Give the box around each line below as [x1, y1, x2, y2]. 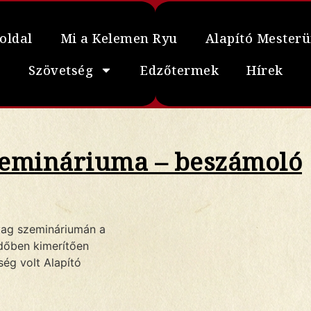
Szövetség [28, 61, 93, 78]
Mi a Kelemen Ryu [60, 29, 178, 47]
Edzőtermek [140, 61, 219, 78]
